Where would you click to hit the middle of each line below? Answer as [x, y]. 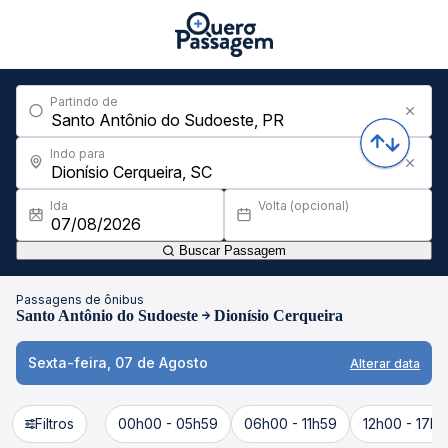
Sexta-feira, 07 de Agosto [118, 362]
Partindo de [84, 101]
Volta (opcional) [303, 205]
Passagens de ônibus [80, 299]
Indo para [77, 153]
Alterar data [385, 363]
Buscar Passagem [230, 250]
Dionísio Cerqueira [278, 315]
